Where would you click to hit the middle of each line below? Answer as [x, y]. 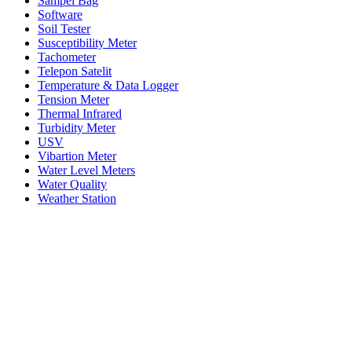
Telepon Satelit [75, 71]
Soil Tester [64, 28]
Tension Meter [73, 99]
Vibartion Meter [77, 156]
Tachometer [67, 57]
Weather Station [77, 198]
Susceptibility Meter [87, 42]
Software [60, 14]
